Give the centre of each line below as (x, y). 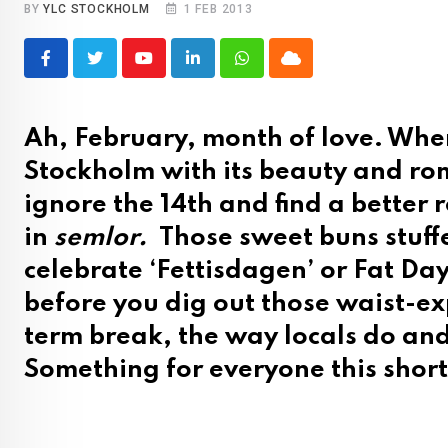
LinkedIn (221, 70)
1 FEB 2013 (218, 9)
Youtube (170, 70)
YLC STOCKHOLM (96, 9)
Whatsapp (275, 70)
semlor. (103, 239)
